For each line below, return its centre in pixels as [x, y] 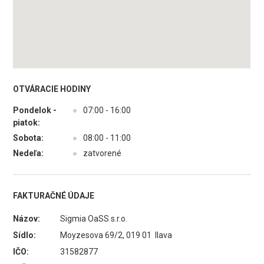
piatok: [27, 123]
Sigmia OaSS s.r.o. [94, 219]
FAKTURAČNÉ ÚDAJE [54, 196]
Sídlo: [25, 235]
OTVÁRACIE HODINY [52, 89]
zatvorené [103, 153]
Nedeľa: [29, 153]
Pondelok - [35, 110]
